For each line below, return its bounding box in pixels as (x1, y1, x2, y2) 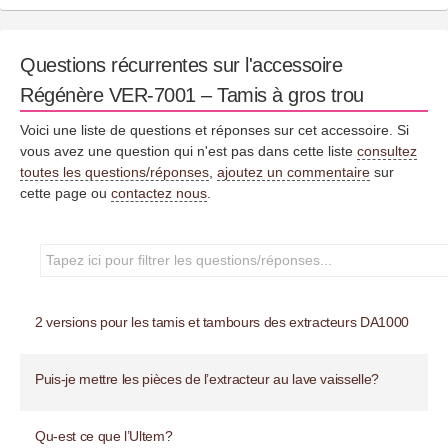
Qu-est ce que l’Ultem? (35, 427, 173, 444)
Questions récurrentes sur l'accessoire (20, 53, 342, 76)
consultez (357, 142, 417, 159)
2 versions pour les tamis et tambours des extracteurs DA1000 (35, 313, 409, 330)
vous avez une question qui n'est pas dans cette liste (20, 142, 357, 159)
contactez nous (111, 184, 207, 201)
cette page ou (20, 184, 111, 201)
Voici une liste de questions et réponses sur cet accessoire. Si (20, 121, 409, 138)
